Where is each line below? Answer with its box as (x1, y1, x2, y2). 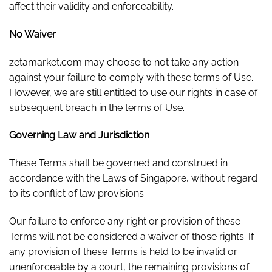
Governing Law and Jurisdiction (9, 129, 149, 141)
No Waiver (9, 28, 56, 40)
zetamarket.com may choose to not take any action (9, 56, 239, 68)
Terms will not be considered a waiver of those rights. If (9, 230, 254, 242)
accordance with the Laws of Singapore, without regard (9, 172, 257, 185)
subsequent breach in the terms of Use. (9, 101, 185, 114)
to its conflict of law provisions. (9, 188, 146, 200)
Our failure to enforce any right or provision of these (9, 215, 240, 227)
